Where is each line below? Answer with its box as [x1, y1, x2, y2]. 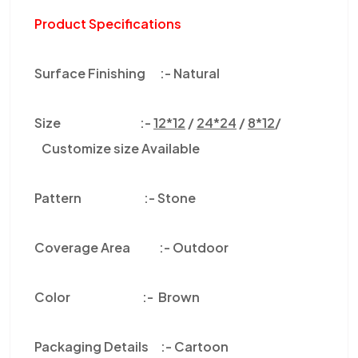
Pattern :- [34, 189, 157, 206]
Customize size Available [34, 140, 200, 157]
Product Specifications [34, 15, 181, 32]
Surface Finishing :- [34, 65, 173, 82]
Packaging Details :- [34, 338, 174, 355]
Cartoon [174, 338, 229, 355]
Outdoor [173, 239, 229, 256]
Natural [173, 65, 220, 82]
